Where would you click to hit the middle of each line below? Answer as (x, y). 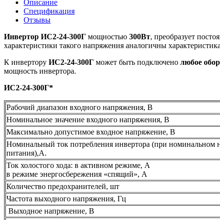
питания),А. (27, 153)
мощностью (108, 37)
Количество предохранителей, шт (63, 187)
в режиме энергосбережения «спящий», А (77, 174)
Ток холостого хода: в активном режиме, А (78, 165)
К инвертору (26, 62)
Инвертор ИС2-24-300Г (45, 37)
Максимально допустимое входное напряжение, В (92, 132)
